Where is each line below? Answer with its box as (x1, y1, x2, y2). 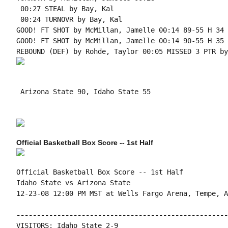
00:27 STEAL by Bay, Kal (16, 5, 114, 13)
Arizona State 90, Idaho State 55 (16, 88, 151, 96)
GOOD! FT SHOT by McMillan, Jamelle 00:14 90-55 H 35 (16, 37, 224, 45)
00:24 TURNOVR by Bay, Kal (16, 15, 122, 23)
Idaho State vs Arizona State (16, 179, 130, 187)
